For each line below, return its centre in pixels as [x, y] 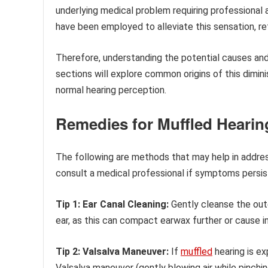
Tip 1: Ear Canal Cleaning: [112, 204]
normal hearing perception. [111, 90]
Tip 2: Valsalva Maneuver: [112, 251]
